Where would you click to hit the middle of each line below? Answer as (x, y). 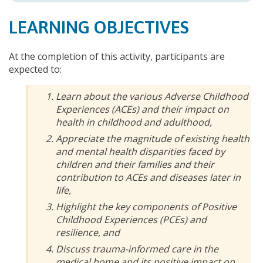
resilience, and (88, 232)
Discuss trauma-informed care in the (137, 249)
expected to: (35, 69)
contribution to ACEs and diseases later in (148, 177)
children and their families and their (135, 164)
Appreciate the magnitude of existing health (153, 138)
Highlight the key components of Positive (146, 206)
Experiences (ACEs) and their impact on (142, 109)
